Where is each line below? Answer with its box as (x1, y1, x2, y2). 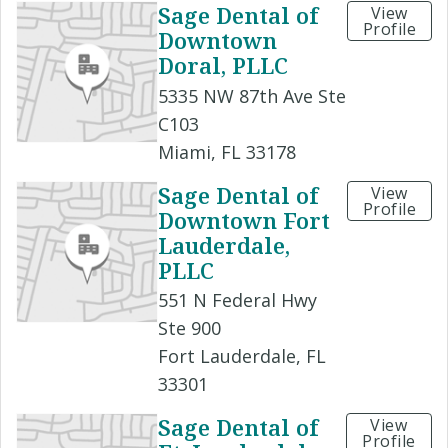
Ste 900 (158, 315, 221, 340)
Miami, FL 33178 (158, 139, 296, 164)
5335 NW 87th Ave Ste (158, 83, 346, 108)
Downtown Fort (158, 204, 330, 235)
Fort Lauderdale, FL (158, 343, 326, 368)
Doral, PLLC (158, 50, 288, 81)
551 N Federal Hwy (158, 287, 317, 312)
